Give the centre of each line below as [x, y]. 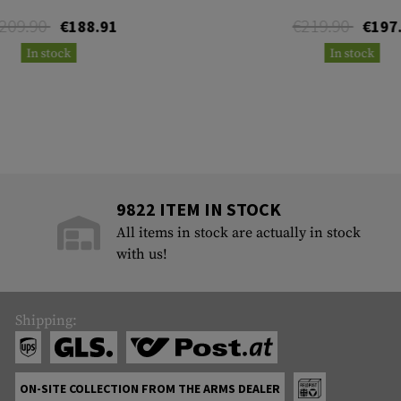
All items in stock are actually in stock [239, 233]
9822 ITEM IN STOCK [199, 209]
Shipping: [46, 321]
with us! [142, 255]
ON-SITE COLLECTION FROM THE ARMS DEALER [149, 389]
